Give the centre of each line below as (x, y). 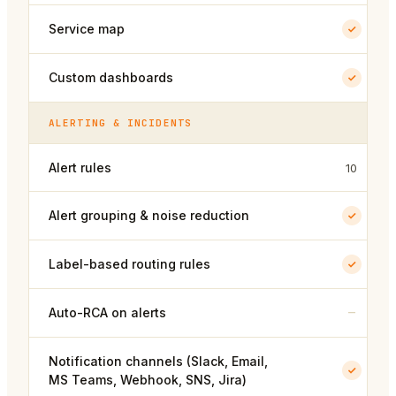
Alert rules (80, 168)
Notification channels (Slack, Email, (158, 362)
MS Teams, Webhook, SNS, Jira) (148, 380)
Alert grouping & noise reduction (149, 216)
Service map (87, 29)
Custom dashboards (111, 78)
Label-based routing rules (129, 264)
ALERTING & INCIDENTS (120, 123)
